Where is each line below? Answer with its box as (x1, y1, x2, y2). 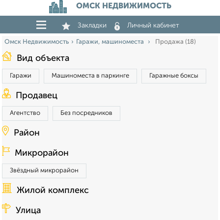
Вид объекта (17, 54, 69, 63)
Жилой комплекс (17, 186, 89, 195)
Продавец (16, 91, 57, 100)
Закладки (78, 22, 107, 29)
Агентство (10, 110, 40, 116)
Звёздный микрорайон (10, 167, 79, 174)
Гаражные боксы (149, 73, 198, 79)
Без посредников (60, 110, 112, 116)
